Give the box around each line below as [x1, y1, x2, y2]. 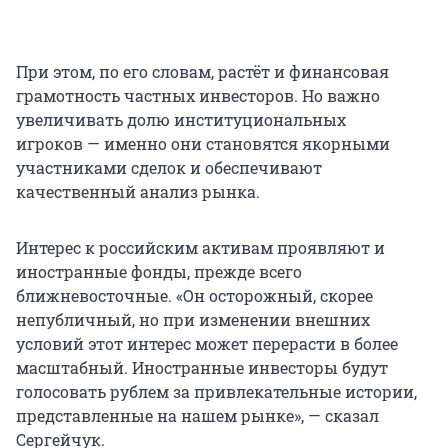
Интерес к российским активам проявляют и [16, 237, 385, 259]
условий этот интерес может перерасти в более [16, 333, 398, 355]
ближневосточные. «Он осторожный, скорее [16, 285, 373, 307]
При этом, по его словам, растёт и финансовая [16, 61, 389, 83]
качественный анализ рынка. [16, 181, 260, 203]
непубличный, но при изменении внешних [16, 309, 370, 331]
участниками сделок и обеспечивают [16, 157, 322, 179]
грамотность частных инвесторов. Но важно [16, 85, 380, 107]
